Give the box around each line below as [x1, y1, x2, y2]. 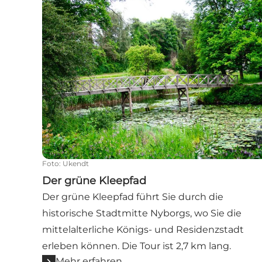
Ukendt [63, 159, 89, 168]
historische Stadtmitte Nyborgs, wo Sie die [42, 208, 242, 219]
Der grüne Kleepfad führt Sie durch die [42, 191, 223, 203]
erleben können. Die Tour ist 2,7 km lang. [42, 240, 231, 252]
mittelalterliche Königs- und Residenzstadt [42, 224, 244, 236]
